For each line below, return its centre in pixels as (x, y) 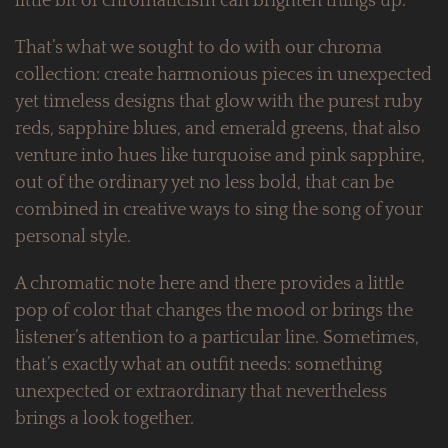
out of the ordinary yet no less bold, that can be (204, 183)
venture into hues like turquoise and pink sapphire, (220, 156)
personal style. (73, 237)
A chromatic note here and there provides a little (209, 284)
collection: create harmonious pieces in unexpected (223, 75)
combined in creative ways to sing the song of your (219, 210)
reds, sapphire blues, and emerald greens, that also (218, 129)
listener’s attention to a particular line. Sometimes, (217, 338)
